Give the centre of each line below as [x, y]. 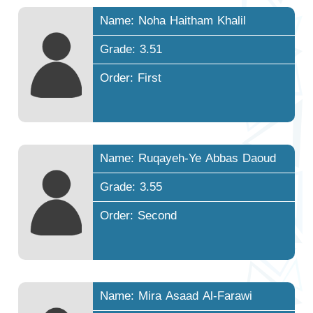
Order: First [131, 78]
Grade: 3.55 [131, 187]
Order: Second [139, 215]
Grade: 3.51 [131, 49]
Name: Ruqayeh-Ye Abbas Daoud [188, 158]
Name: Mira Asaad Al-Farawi [176, 296]
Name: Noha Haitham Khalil [173, 20]
